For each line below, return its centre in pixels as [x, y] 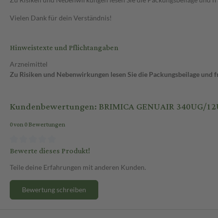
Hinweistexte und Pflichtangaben [64, 48]
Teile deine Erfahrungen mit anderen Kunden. [78, 167]
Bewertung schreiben [54, 189]
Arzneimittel [29, 64]
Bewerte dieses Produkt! [50, 151]
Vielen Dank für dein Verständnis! [61, 18]
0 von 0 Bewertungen [37, 125]
